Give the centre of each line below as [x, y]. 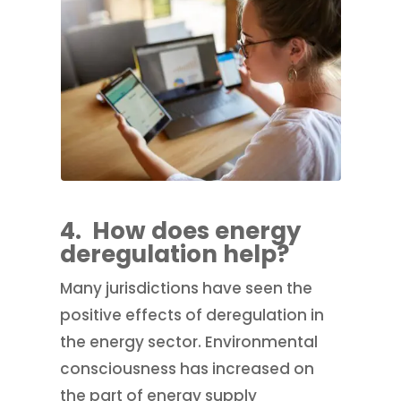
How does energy [197, 230]
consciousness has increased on [188, 368]
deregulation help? [175, 254]
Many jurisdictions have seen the [187, 288]
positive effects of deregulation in [192, 315]
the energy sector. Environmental [189, 341]
